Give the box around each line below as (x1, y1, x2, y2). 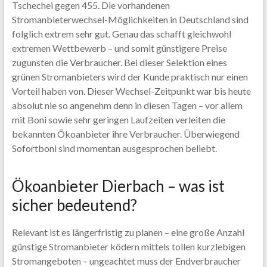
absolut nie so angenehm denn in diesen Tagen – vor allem (11, 100, 243, 111)
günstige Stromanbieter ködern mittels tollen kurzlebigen (11, 241, 246, 252)
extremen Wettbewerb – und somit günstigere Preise (11, 42, 227, 54)
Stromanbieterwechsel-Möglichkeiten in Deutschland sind (11, 14, 249, 25)
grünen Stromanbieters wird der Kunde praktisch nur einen (11, 71, 248, 82)
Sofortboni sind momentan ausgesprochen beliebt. (11, 142, 217, 154)
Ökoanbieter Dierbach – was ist (11, 176, 225, 195)
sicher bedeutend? (11, 195, 137, 215)
